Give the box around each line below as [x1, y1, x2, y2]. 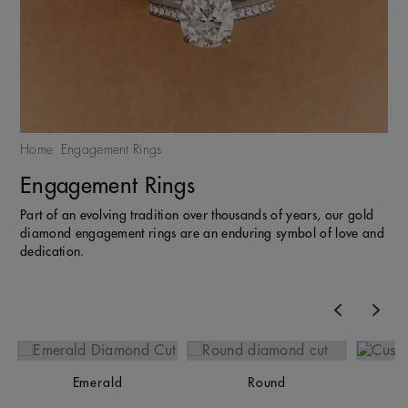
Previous [282, 279, 332, 294]
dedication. [20, 244, 85, 258]
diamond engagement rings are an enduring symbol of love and [20, 226, 384, 240]
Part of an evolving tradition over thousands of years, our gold [20, 208, 374, 221]
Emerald [72, 376, 123, 390]
